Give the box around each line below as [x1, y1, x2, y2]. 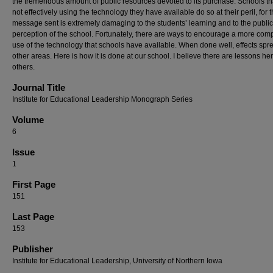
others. [12, 63, 35, 71]
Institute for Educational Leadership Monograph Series [12, 95, 193, 104]
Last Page [12, 211, 54, 222]
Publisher [12, 244, 53, 254]
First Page [12, 179, 55, 190]
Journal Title [12, 82, 65, 93]
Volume [12, 115, 44, 125]
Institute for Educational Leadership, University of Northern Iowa [12, 257, 222, 265]
